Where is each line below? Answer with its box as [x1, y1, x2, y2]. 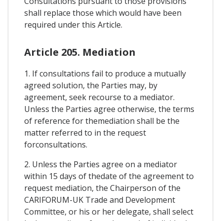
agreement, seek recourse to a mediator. [24, 91, 175, 103]
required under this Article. [24, 19, 122, 30]
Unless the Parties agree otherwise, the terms [24, 103, 194, 114]
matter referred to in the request [24, 127, 146, 138]
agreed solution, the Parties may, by [24, 79, 157, 91]
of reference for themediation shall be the [24, 115, 180, 126]
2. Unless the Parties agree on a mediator [24, 158, 177, 170]
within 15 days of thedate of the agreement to [24, 170, 194, 182]
